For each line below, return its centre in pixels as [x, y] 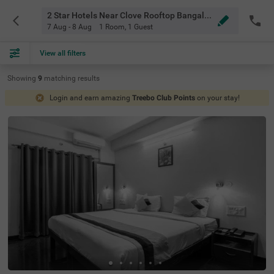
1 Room [112, 27]
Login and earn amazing [91, 98]
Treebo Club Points [163, 98]
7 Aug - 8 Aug [69, 27]
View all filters [63, 53]
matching [61, 78]
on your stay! [218, 98]
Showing [22, 78]
